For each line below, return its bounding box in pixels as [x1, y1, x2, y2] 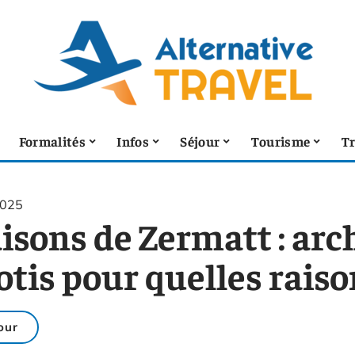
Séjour [180, 132, 220, 150]
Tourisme [250, 132, 311, 150]
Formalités [18, 132, 86, 150]
